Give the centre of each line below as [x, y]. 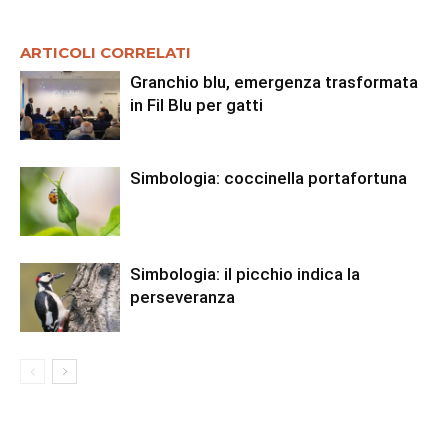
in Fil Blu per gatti [196, 105]
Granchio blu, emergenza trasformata [274, 82]
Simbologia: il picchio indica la [245, 274]
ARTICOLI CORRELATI [105, 53]
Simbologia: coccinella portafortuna [268, 178]
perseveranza [182, 297]
